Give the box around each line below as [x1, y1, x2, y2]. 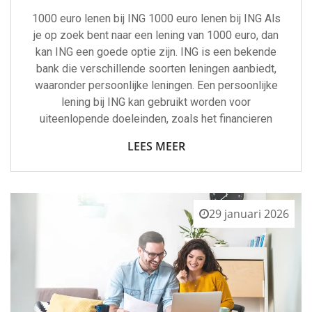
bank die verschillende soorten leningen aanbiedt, [36, 62, 276, 75]
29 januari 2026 [209, 206, 289, 221]
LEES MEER [127, 139, 185, 154]
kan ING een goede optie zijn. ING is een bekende [36, 45, 276, 58]
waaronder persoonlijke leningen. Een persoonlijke [34, 79, 278, 92]
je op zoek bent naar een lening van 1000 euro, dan [33, 29, 279, 42]
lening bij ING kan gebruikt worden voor [61, 95, 251, 109]
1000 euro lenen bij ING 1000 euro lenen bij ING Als [31, 12, 281, 25]
